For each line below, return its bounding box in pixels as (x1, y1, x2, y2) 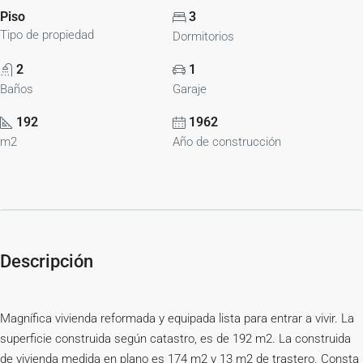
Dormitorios (173, 29, 235, 44)
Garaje (173, 82, 207, 96)
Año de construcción (173, 135, 282, 149)
